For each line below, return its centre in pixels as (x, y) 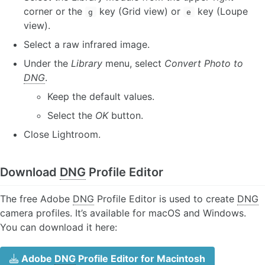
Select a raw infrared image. (87, 44)
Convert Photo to (204, 63)
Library (87, 63)
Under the (47, 63)
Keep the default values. (101, 96)
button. (126, 115)
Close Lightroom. (62, 134)
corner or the (54, 11)
